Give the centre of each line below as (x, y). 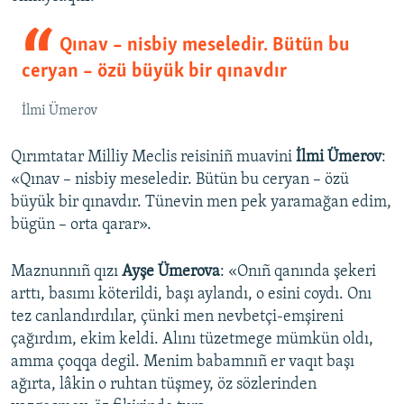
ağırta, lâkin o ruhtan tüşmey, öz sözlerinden (164, 385)
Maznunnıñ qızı (66, 272)
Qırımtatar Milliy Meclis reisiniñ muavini (153, 158)
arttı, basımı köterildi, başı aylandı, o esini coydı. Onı (191, 295)
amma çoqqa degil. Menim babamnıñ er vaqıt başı (183, 363)
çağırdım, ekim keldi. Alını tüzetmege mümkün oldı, (192, 340)
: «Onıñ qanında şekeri (298, 272)
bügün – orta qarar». (81, 225)
